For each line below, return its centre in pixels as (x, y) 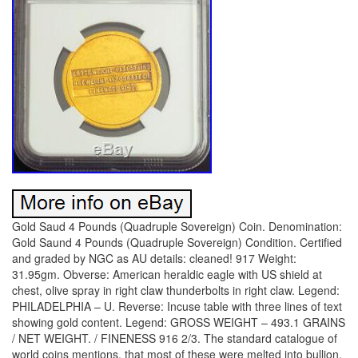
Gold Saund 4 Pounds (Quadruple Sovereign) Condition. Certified (177, 243)
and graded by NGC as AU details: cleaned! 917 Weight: (154, 259)
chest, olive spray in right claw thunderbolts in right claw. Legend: (176, 290)
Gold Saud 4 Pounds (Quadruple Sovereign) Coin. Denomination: (177, 227)
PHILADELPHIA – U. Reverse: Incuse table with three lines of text (177, 306)
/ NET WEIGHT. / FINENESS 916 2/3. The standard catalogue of (175, 338)
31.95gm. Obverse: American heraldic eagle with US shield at (167, 274)
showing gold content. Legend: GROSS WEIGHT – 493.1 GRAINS (179, 322)
